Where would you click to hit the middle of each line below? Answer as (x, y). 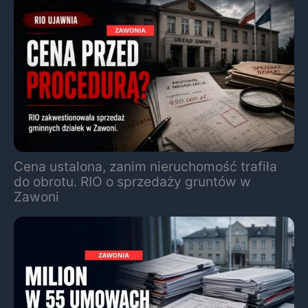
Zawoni (36, 197)
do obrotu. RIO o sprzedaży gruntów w (132, 182)
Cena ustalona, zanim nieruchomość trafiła (145, 167)
